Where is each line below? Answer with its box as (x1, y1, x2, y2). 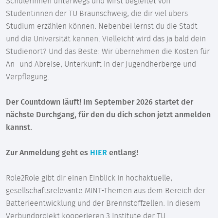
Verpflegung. (6, 73, 49, 81)
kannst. (6, 123, 32, 131)
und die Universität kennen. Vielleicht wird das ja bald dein (6, 35, 206, 43)
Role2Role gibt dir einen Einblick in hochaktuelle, (6, 174, 172, 182)
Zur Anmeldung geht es (6, 148, 90, 157)
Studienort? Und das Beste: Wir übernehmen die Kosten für (6, 47, 210, 55)
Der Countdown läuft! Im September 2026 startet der (6, 98, 193, 106)
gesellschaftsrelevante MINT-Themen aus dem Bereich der (6, 186, 205, 195)
